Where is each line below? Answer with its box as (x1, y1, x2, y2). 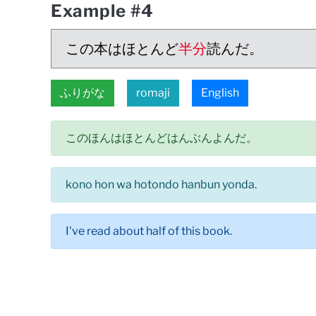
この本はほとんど (66, 40, 178, 57)
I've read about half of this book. (66, 224, 232, 238)
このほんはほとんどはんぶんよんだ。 (66, 131, 257, 145)
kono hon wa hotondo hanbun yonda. (66, 178, 257, 191)
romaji (136, 86, 170, 99)
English (201, 86, 239, 99)
